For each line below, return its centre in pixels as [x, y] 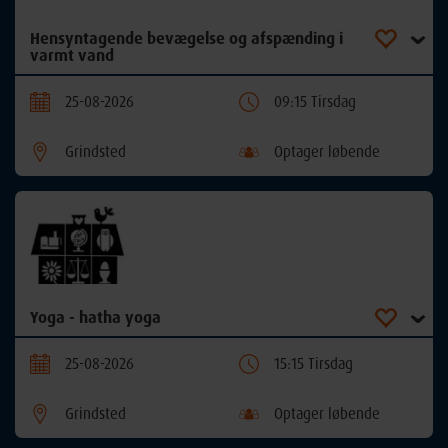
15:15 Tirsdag [313, 363]
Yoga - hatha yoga [95, 316]
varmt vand [72, 54]
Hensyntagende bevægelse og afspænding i [186, 37]
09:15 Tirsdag [315, 101]
